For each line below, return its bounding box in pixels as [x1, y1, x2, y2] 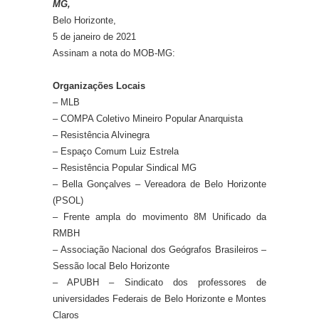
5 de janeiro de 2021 [53, 31, 136, 43]
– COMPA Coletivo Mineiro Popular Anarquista [53, 113, 243, 125]
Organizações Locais [53, 80, 145, 92]
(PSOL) [53, 195, 83, 206]
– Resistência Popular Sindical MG [53, 162, 197, 174]
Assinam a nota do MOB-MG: [53, 48, 175, 59]
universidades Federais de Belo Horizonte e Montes [53, 293, 266, 305]
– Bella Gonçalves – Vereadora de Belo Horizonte [53, 179, 266, 190]
